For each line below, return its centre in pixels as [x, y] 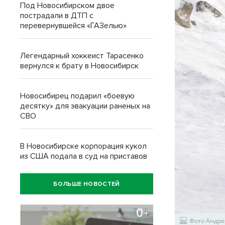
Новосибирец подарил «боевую [77, 96]
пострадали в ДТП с [57, 16]
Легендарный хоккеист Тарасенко [82, 56]
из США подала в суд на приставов [84, 156]
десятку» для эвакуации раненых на [85, 106]
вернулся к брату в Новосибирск [79, 66]
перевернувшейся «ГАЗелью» [73, 26]
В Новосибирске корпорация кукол [83, 146]
